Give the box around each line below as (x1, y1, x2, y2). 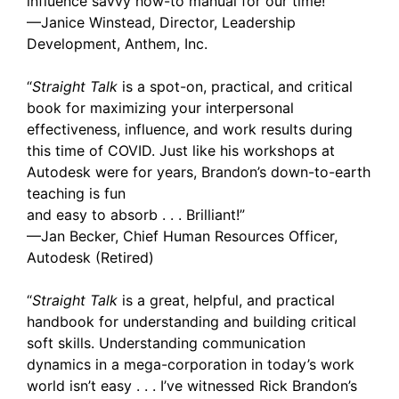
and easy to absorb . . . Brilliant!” (27, 206, 245, 224)
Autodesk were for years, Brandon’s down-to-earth (27, 163, 370, 181)
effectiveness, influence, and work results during (27, 120, 353, 138)
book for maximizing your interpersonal (27, 99, 294, 117)
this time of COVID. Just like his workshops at (27, 142, 335, 159)
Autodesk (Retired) (27, 248, 154, 266)
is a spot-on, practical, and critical (118, 77, 353, 95)
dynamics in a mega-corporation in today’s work (27, 355, 354, 373)
